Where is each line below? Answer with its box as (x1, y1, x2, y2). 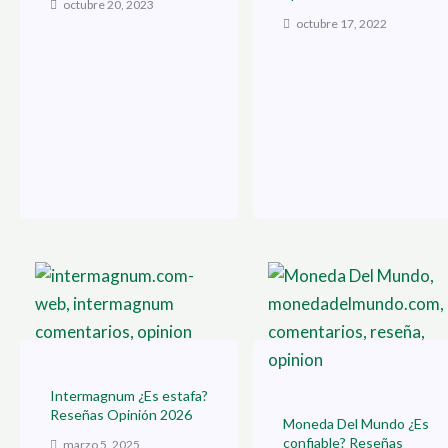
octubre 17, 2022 (294, 16, 387, 32)
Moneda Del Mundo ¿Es (283, 415, 429, 433)
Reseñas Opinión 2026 (50, 406, 192, 424)
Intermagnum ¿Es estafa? (50, 387, 208, 405)
